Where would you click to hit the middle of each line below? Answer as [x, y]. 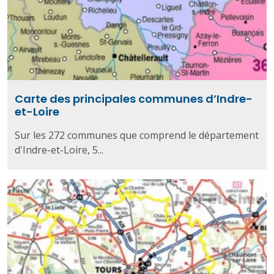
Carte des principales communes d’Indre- [134, 99]
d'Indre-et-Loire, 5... [59, 150]
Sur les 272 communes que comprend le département [137, 135]
